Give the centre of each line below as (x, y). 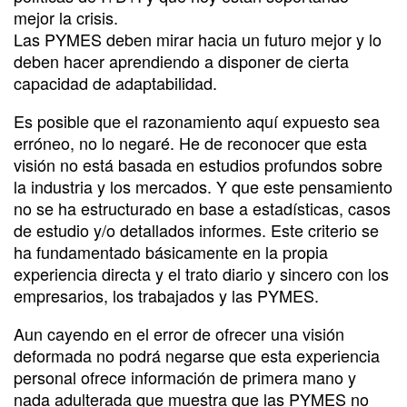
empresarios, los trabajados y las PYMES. (166, 295)
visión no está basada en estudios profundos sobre (198, 164)
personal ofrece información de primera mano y (185, 377)
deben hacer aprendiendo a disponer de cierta (181, 60)
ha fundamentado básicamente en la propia (171, 251)
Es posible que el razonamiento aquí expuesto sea (197, 120)
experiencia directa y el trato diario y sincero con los (201, 273)
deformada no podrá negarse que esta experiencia (197, 355)
